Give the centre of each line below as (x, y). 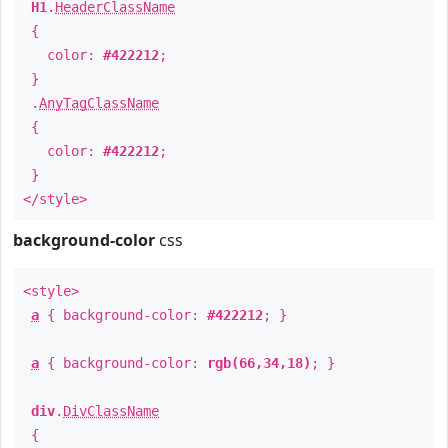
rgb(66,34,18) (259, 363)
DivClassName (111, 411)
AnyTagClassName (99, 103)
